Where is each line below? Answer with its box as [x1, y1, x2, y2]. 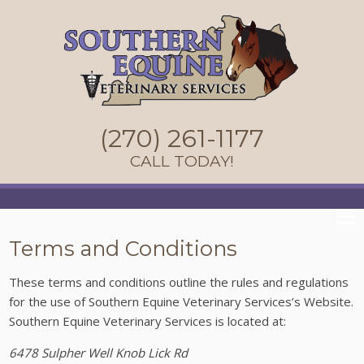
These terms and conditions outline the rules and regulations [9, 274, 349, 291]
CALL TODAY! [130, 152, 234, 171]
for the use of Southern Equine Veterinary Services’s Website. [9, 293, 354, 310]
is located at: [212, 313, 287, 330]
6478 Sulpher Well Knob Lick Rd [9, 344, 188, 362]
